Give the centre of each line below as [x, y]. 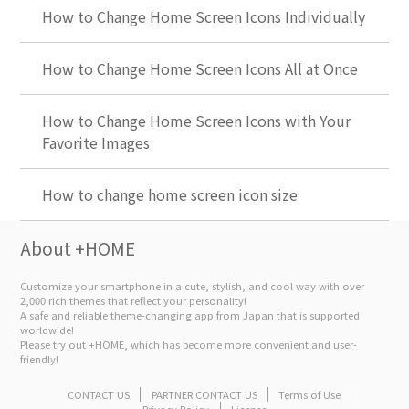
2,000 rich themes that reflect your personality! [134, 301]
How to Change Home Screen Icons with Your [197, 120]
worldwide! [47, 330]
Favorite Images [96, 142]
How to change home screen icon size [170, 194]
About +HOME [78, 248]
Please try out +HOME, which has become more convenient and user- [189, 345]
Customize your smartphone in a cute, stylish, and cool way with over [193, 286]
